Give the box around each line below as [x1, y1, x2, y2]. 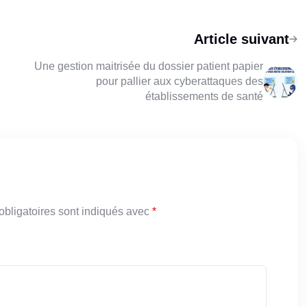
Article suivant [194, 32, 289, 47]
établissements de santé [145, 90, 263, 103]
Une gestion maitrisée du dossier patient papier [34, 60, 263, 73]
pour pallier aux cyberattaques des [96, 75, 263, 88]
